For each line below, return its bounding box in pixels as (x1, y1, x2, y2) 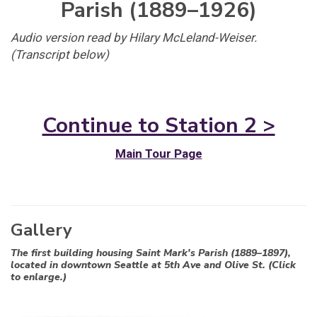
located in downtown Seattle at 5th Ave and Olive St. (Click (11, 258, 296, 272)
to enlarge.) (11, 270, 72, 284)
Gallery (11, 218, 72, 241)
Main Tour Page (115, 144, 202, 163)
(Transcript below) (11, 45, 109, 64)
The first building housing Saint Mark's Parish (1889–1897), (11, 246, 291, 260)
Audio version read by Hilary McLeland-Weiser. (11, 28, 257, 47)
